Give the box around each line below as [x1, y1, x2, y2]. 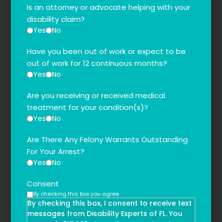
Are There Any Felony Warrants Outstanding [27, 134, 188, 145]
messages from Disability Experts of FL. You [27, 209, 183, 219]
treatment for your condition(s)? [27, 102, 149, 113]
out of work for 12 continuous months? [27, 58, 167, 69]
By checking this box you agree [33, 190, 119, 198]
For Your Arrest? [27, 146, 85, 157]
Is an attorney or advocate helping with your [27, 2, 191, 13]
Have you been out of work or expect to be [27, 46, 186, 57]
